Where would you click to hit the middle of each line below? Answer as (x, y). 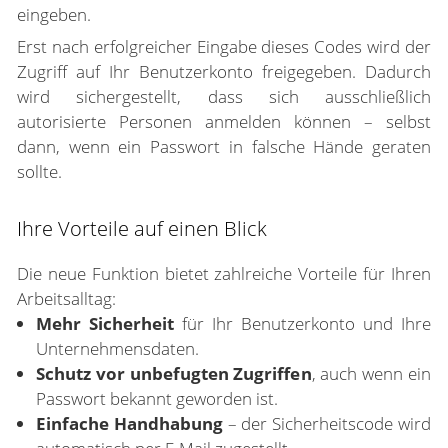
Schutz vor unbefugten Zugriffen (174, 373)
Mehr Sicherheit (105, 323)
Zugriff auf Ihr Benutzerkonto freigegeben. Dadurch (224, 71)
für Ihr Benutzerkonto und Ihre (302, 323)
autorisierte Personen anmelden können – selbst (224, 121)
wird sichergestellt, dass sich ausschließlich (224, 96)
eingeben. (54, 14)
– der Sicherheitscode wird (327, 423)
